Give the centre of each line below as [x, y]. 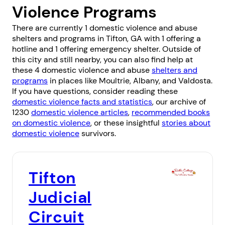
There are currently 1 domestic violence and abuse [105, 28]
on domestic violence [51, 123]
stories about [186, 123]
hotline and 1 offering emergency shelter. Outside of [106, 49]
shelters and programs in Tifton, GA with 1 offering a [106, 39]
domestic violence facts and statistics [82, 102]
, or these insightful [126, 123]
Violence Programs [84, 12]
